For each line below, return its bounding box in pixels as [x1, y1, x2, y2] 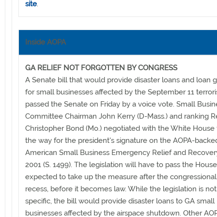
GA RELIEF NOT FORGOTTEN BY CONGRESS [25, 63, 177, 72]
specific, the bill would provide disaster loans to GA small [25, 196, 215, 205]
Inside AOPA [25, 37, 66, 46]
